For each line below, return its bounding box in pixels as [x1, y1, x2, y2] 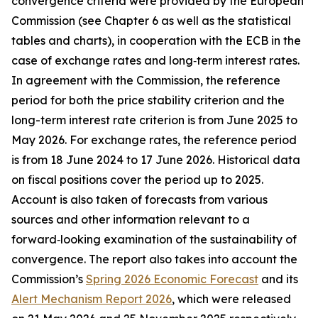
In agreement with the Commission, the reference [11, 73, 280, 87]
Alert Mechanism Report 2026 [11, 292, 172, 306]
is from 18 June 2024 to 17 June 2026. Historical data [11, 153, 300, 167]
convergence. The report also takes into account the [11, 252, 297, 266]
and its [258, 272, 298, 286]
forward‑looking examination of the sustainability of [11, 232, 297, 246]
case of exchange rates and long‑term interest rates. [11, 53, 300, 67]
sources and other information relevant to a [11, 212, 250, 226]
